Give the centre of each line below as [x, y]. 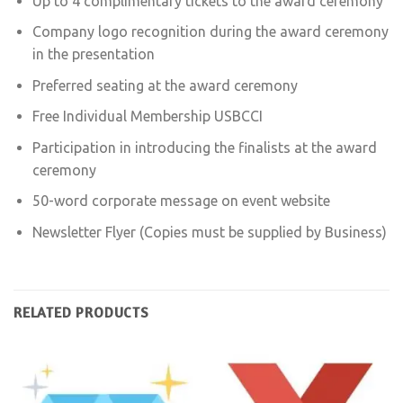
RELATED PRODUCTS [81, 312]
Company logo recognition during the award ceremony [210, 32]
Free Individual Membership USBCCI [147, 116]
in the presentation [93, 54]
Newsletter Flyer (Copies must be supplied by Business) [209, 233]
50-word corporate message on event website [181, 201]
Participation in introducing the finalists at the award [204, 147]
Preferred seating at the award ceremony [165, 85]
